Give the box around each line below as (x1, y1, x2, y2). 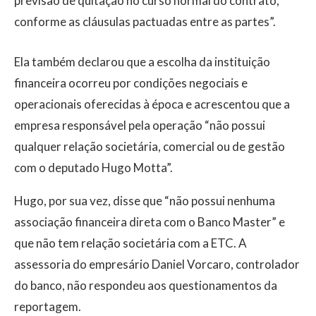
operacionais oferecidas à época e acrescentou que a (14, 97, 290, 112)
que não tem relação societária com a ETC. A (14, 236, 247, 251)
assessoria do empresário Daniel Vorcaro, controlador (14, 257, 300, 272)
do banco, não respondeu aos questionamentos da (14, 278, 277, 293)
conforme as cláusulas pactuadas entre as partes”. (14, 14, 276, 30)
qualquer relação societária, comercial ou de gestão (14, 139, 285, 154)
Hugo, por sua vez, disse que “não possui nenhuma (14, 193, 275, 209)
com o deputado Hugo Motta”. (14, 160, 173, 176)
